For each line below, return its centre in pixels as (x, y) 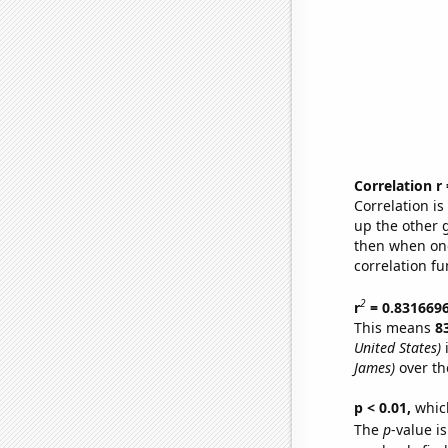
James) (374, 367)
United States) (397, 347)
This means (394, 327)
